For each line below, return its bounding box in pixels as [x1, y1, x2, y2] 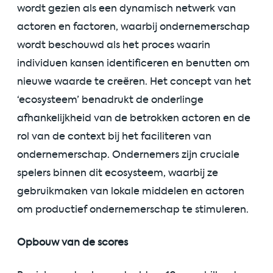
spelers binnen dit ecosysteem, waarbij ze [17, 166, 218, 180]
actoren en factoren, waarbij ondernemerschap [17, 20, 250, 34]
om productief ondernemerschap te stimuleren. [17, 203, 249, 216]
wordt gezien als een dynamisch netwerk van [17, 2, 236, 15]
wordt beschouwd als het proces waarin [17, 38, 210, 52]
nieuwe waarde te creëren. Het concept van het [17, 75, 251, 88]
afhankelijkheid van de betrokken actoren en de [17, 112, 250, 125]
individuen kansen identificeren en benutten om [17, 57, 250, 70]
